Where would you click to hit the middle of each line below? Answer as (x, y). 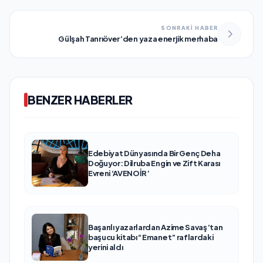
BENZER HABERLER (80, 100)
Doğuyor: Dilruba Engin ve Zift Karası (154, 163)
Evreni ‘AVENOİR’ (119, 173)
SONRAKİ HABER (189, 28)
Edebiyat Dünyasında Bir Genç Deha (154, 153)
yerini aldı (106, 247)
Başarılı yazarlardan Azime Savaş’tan (156, 227)
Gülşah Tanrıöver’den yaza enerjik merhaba (138, 39)
